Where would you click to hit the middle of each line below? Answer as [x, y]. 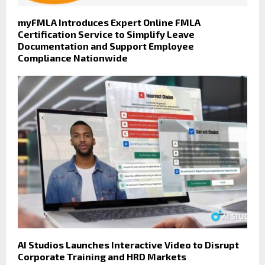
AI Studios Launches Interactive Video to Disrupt [128, 245]
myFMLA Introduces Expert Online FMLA [109, 22]
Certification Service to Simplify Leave [106, 34]
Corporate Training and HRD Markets [102, 257]
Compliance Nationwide [73, 57]
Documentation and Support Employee [106, 46]
